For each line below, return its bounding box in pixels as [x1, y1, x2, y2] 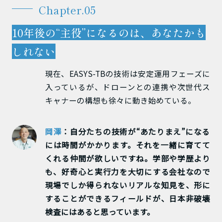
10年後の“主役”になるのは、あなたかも [11, 25, 206, 41]
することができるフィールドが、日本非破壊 [45, 192, 211, 204]
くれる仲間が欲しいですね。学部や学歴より [45, 152, 211, 164]
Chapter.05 [38, 2, 96, 18]
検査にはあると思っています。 [45, 206, 155, 217]
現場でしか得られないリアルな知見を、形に [45, 179, 211, 190]
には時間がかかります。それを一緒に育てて [45, 139, 211, 150]
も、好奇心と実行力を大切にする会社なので [45, 166, 211, 177]
